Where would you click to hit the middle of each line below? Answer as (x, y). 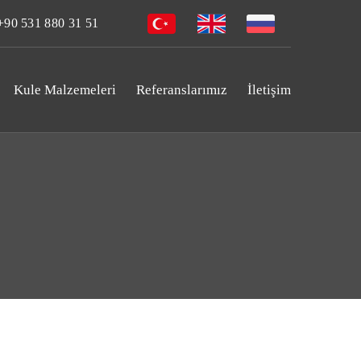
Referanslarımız (182, 89)
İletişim (269, 89)
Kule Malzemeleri (65, 89)
